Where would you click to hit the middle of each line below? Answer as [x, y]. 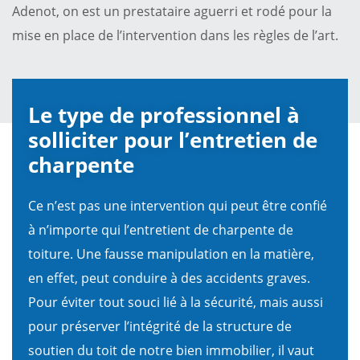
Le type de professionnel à [164, 115]
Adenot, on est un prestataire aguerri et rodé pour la [172, 11]
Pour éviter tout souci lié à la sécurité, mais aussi [176, 302]
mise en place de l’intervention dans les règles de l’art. [175, 35]
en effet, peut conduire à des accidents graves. [169, 278]
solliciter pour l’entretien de [173, 139]
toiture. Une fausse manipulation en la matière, [171, 254]
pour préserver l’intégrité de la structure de [160, 326]
